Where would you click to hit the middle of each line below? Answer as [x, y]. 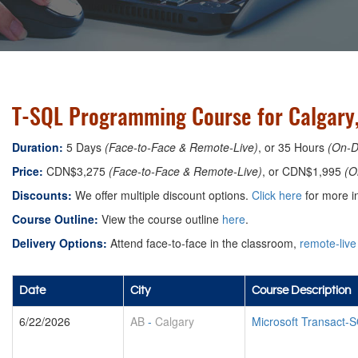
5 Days [84, 147]
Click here [277, 195]
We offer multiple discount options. [162, 195]
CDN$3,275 [76, 171]
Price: [28, 171]
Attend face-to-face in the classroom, [203, 243]
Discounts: [42, 195]
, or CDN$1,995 [303, 171]
